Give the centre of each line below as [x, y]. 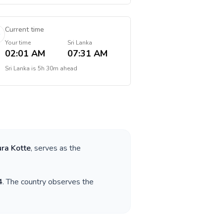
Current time [24, 29]
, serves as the [56, 148]
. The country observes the [48, 182]
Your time [18, 43]
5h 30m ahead [57, 68]
